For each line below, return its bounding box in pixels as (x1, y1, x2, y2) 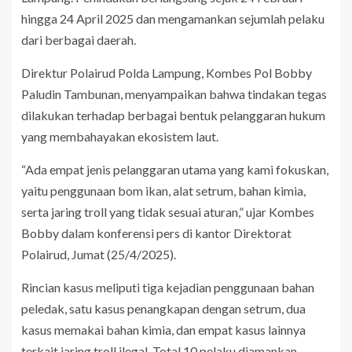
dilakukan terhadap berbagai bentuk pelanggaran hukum (21, 108, 325, 123)
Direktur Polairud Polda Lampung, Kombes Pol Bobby (21, 65, 312, 81)
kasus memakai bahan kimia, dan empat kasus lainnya (21, 322, 306, 338)
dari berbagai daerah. (21, 32, 136, 48)
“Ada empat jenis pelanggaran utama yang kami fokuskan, (21, 162, 328, 178)
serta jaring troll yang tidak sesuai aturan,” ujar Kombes (21, 204, 314, 220)
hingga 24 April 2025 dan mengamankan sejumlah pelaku (21, 11, 324, 27)
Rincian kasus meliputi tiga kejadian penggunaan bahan (21, 280, 314, 295)
